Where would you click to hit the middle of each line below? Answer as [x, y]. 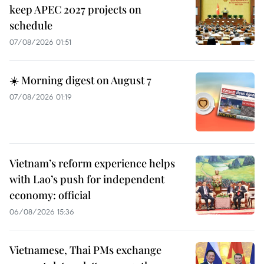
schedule [31, 26]
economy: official [50, 195]
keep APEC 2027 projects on [75, 10]
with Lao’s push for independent [87, 179]
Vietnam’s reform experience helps [92, 164]
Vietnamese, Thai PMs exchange [85, 250]
